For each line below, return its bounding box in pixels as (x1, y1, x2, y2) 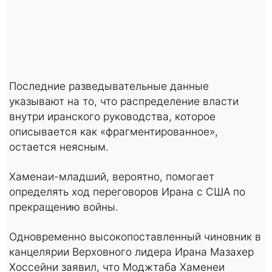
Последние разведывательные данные (9, 79, 209, 92)
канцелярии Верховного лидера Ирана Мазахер (9, 245, 254, 258)
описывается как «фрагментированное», (9, 124, 218, 138)
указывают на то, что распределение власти (9, 94, 239, 107)
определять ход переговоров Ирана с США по (9, 185, 245, 198)
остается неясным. (9, 140, 109, 153)
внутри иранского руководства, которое (9, 109, 216, 123)
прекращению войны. (9, 200, 118, 213)
